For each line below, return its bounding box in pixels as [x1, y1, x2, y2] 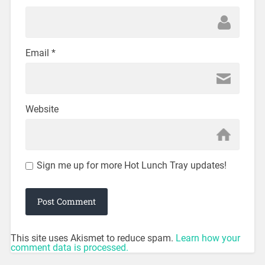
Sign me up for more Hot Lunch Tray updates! [36, 160, 227, 172]
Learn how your [175, 232, 240, 244]
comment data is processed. [10, 242, 128, 253]
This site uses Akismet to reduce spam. [10, 232, 176, 244]
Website [25, 104, 59, 115]
